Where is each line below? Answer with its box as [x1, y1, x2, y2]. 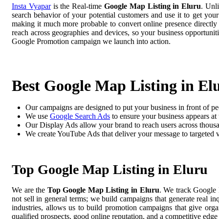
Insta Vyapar [12, 2, 51, 11]
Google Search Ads [50, 111, 110, 120]
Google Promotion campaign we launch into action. [12, 37, 171, 46]
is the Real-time [50, 2, 104, 11]
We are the [12, 185, 47, 194]
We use [25, 111, 50, 120]
